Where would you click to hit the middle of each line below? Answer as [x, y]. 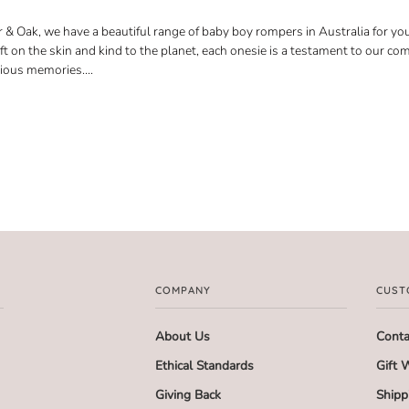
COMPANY [184, 290]
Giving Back [189, 394]
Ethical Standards [205, 365]
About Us [183, 336]
